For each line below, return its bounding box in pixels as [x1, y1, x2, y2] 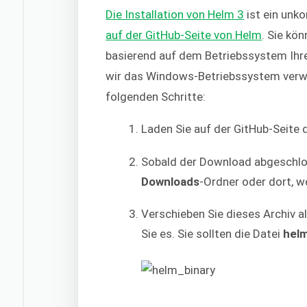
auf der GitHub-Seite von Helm [106, 28, 262, 42]
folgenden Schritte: [106, 90, 206, 104]
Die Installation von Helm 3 [106, 8, 245, 22]
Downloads [141, 174, 200, 188]
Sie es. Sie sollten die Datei [141, 227, 284, 241]
